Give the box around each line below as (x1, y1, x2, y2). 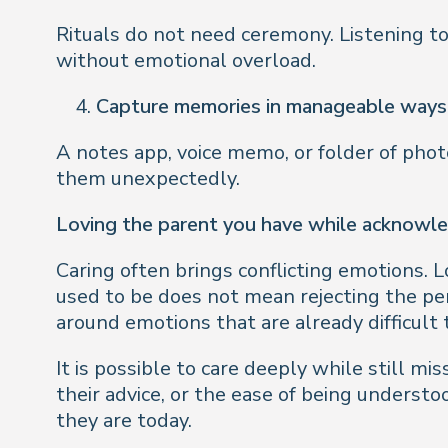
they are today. (56, 407, 192, 434)
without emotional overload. (56, 47, 316, 74)
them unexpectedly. (56, 165, 240, 192)
